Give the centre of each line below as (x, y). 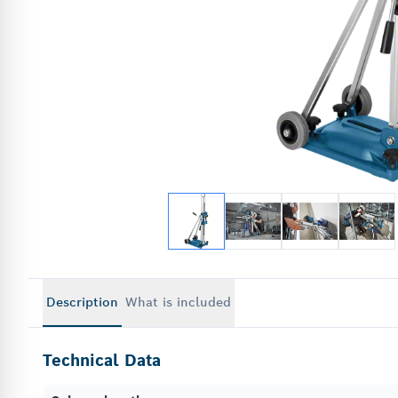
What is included (178, 302)
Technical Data (102, 361)
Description (82, 302)
